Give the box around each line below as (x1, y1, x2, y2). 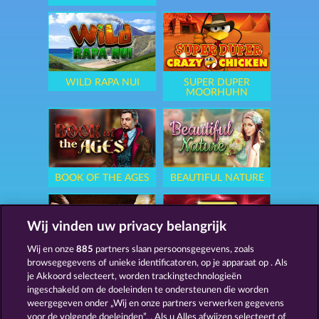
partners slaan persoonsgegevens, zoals (93, 245, 255, 254)
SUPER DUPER (184, 77, 250, 88)
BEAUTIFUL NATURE (169, 173, 264, 184)
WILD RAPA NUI (65, 77, 140, 88)
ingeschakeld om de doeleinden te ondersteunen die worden (27, 286, 269, 295)
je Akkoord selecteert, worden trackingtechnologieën (27, 272, 242, 281)
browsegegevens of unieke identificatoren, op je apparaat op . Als (27, 258, 288, 268)
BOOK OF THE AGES (55, 173, 150, 184)
